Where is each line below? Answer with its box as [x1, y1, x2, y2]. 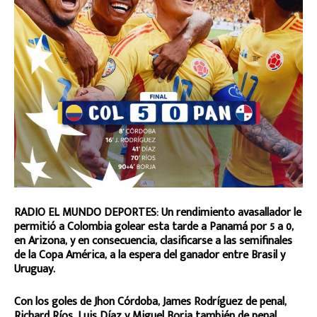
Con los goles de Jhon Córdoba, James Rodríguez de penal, [14, 292, 287, 311]
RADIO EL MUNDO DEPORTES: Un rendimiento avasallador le [14, 202, 301, 222]
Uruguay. [14, 259, 55, 279]
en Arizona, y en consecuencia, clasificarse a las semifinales [14, 231, 292, 250]
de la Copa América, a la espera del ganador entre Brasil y [14, 245, 285, 265]
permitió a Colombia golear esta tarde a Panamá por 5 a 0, [14, 217, 294, 236]
